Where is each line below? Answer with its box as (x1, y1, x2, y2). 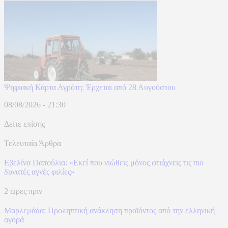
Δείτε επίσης (4, 119, 45, 128)
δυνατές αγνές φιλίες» (4, 167, 75, 176)
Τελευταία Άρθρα (4, 138, 61, 148)
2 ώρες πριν (4, 186, 42, 195)
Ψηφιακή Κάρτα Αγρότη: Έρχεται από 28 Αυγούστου (4, 82, 176, 92)
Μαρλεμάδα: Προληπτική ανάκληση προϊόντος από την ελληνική (4, 206, 215, 215)
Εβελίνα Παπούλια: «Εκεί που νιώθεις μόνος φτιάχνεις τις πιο (4, 158, 204, 167)
